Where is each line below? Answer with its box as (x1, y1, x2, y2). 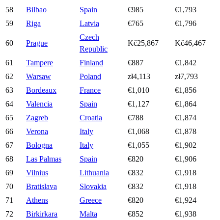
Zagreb (26, 113, 48, 122)
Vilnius (26, 168, 48, 177)
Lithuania (80, 168, 109, 177)
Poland (80, 72, 101, 81)
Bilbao (26, 5, 47, 14)
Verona (26, 127, 48, 136)
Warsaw (26, 72, 51, 81)
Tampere (26, 58, 53, 67)
